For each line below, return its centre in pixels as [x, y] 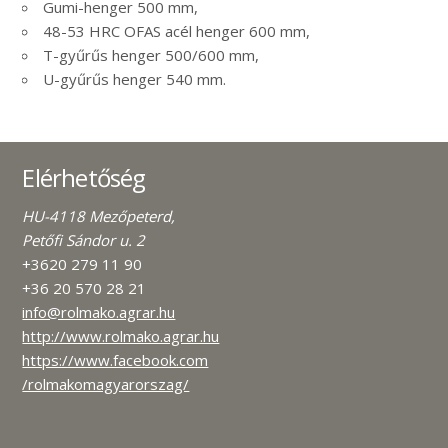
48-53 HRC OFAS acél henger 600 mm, [177, 31]
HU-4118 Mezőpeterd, [99, 216]
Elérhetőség [84, 178]
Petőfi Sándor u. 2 [84, 240]
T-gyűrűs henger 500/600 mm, [151, 55]
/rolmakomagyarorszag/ [106, 384]
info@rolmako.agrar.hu [99, 312]
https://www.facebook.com [115, 360]
